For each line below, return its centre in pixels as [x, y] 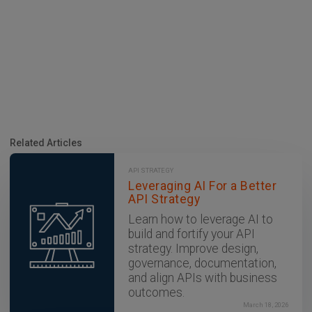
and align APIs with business [203, 278]
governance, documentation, [202, 263]
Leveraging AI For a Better [202, 186]
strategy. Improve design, [193, 248]
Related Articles [46, 143]
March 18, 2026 [266, 304]
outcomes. [156, 292]
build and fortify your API [192, 234]
